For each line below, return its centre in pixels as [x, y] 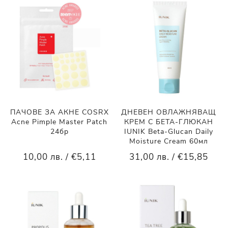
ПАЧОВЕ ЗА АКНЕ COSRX [59, 112]
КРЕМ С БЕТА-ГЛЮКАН [168, 122]
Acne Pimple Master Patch [60, 122]
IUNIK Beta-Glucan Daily [168, 132]
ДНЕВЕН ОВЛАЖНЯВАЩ [169, 112]
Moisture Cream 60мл [168, 141]
